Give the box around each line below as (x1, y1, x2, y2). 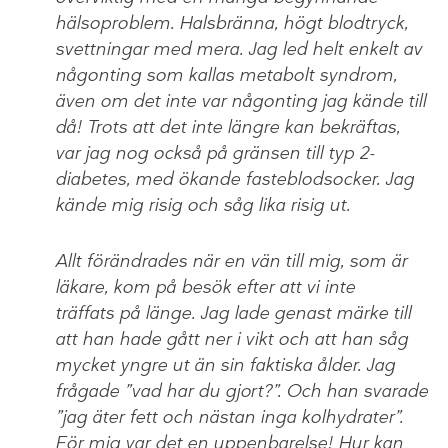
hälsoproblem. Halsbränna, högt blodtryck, (55, 11, 408, 36)
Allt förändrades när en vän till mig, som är (55, 249, 407, 274)
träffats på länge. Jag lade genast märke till (55, 301, 411, 326)
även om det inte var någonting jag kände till (55, 89, 426, 114)
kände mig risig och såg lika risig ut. (55, 193, 350, 218)
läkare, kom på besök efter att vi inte (55, 275, 355, 300)
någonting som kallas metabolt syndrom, (55, 63, 397, 88)
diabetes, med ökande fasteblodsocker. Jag (55, 167, 414, 192)
